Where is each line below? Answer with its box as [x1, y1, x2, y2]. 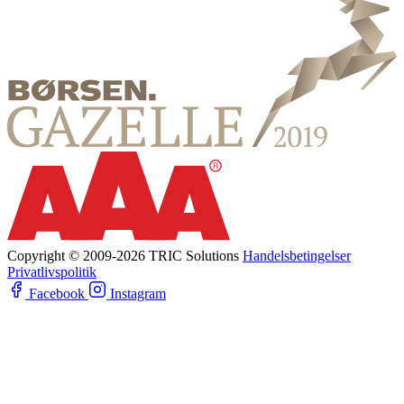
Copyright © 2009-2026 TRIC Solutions [7, 248, 239, 263]
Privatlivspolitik [7, 264, 96, 280]
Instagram [110, 286, 166, 301]
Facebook [29, 286, 85, 301]
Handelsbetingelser [243, 248, 351, 263]
